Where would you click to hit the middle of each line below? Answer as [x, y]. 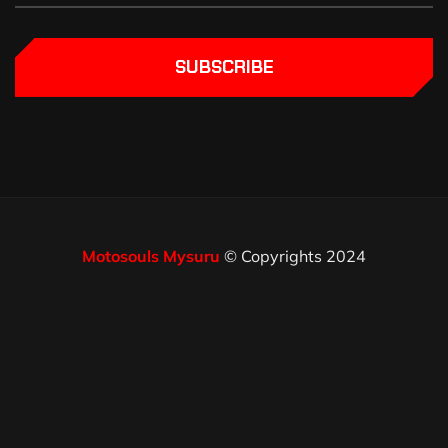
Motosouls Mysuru [151, 255]
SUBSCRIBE [224, 66]
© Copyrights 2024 [293, 255]
